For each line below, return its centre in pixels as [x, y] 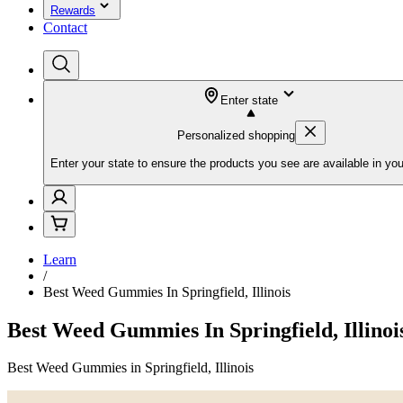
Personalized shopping [236, 135]
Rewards [73, 10]
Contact [65, 27]
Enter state [249, 100]
